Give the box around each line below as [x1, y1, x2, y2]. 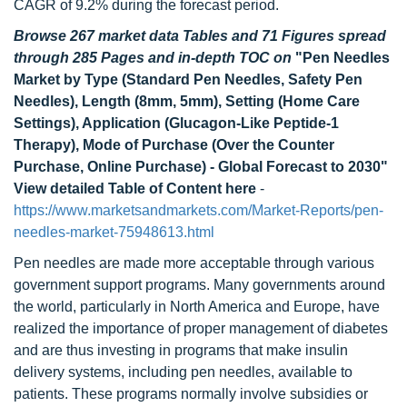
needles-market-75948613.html [14, 224, 214, 240]
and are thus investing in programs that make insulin [14, 342, 348, 358]
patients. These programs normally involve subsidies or [14, 386, 368, 402]
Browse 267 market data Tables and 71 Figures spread [14, 28, 386, 44]
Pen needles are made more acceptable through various [14, 255, 374, 271]
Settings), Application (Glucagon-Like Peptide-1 [14, 115, 339, 131]
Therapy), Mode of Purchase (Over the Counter [14, 137, 334, 153]
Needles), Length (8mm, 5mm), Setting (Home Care [14, 94, 360, 109]
